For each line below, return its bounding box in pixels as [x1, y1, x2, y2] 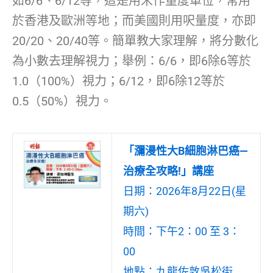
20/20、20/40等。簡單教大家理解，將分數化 [12, 34, 258, 49]
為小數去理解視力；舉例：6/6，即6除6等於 [12, 54, 251, 69]
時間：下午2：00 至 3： [123, 225, 240, 238]
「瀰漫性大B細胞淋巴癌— [123, 144, 248, 158]
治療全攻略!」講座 [123, 165, 214, 178]
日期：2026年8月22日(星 [123, 185, 246, 198]
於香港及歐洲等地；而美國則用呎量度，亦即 [12, 13, 256, 29]
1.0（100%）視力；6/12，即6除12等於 [12, 74, 225, 89]
